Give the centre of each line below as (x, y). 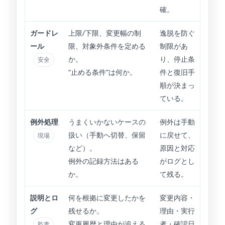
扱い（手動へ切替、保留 (107, 135)
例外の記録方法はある (103, 161)
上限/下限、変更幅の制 (105, 33)
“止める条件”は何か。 (102, 72)
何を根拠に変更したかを (107, 198)
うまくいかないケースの (107, 122)
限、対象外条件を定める (107, 46)
